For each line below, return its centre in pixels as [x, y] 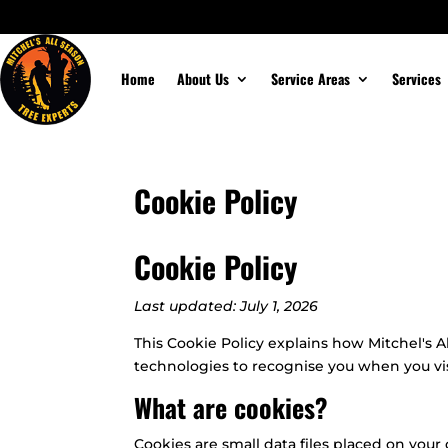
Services [416, 79]
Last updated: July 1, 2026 [226, 305]
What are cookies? [231, 407]
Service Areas [310, 79]
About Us [202, 79]
